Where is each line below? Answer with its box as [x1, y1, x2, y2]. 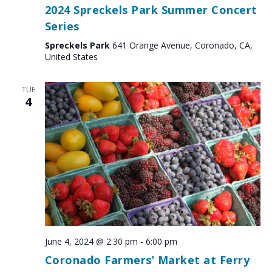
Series [44, 19, 80, 34]
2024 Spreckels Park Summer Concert [44, 2, 257, 18]
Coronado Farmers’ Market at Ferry [44, 252, 250, 267]
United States [44, 51, 98, 63]
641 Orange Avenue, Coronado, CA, [112, 39, 253, 52]
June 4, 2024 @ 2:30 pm [44, 235, 138, 247]
